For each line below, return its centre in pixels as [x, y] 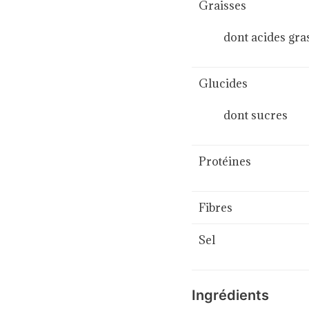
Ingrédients [230, 295]
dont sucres [243, 115]
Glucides [223, 83]
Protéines [225, 161]
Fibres [215, 207]
